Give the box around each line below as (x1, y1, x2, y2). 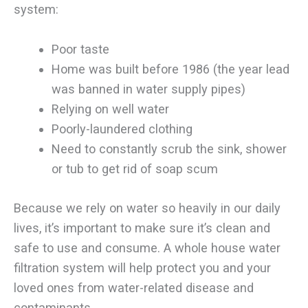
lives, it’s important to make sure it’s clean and (14, 220, 270, 235)
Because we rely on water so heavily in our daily (14, 200, 280, 215)
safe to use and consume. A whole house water (14, 240, 280, 255)
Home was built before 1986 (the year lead (51, 62, 289, 77)
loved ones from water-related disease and (14, 280, 254, 295)
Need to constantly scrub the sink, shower (51, 142, 287, 157)
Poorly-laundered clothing (51, 122, 192, 137)
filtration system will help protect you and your (14, 260, 271, 275)
